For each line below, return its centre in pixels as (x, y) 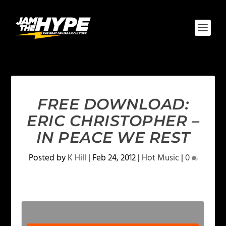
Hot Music (160, 158)
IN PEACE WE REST (113, 137)
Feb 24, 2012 (114, 158)
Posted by (48, 158)
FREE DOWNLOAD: (113, 104)
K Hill (77, 158)
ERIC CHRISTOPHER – (113, 121)
